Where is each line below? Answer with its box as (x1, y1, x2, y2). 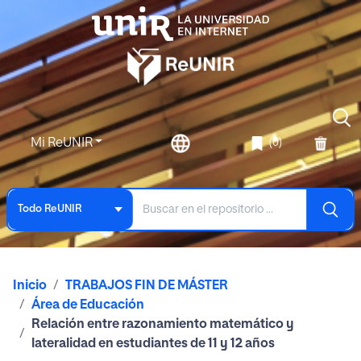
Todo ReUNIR (18, 204, 81, 215)
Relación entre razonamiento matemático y (31, 317, 294, 331)
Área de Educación (31, 298, 144, 312)
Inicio (13, 279, 47, 293)
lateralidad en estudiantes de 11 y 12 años (31, 337, 275, 351)
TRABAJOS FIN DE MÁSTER (65, 279, 228, 293)
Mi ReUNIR (30, 136, 95, 150)
